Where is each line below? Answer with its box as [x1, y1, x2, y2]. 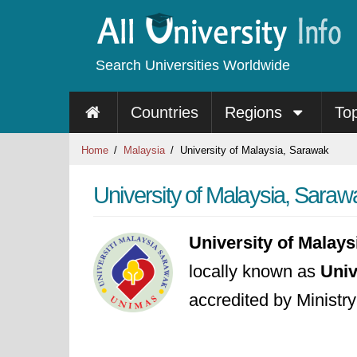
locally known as [189, 261, 320, 281]
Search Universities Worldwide [96, 57, 290, 73]
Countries [130, 104, 198, 121]
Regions [224, 104, 287, 121]
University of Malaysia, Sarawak [177, 144, 329, 156]
